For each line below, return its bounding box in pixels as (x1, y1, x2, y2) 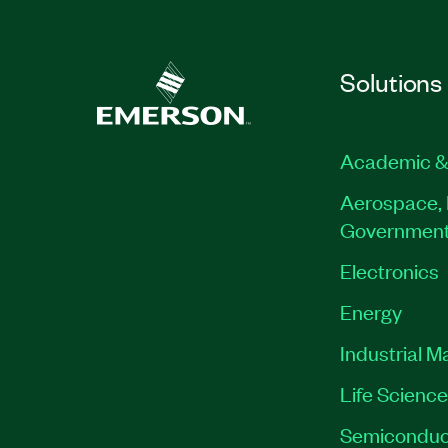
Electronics (339, 256, 439, 283)
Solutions (339, 65, 443, 97)
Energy (339, 297, 402, 324)
